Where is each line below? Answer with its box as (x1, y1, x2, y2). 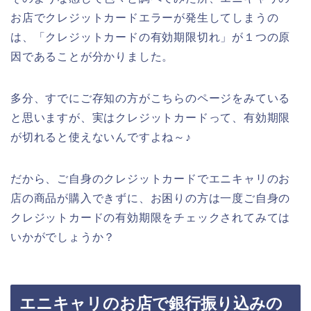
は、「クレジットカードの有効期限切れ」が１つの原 (10, 31, 291, 43)
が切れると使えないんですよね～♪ (10, 131, 192, 143)
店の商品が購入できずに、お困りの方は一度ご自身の (10, 192, 291, 204)
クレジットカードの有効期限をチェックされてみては (10, 211, 291, 224)
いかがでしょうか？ (10, 230, 116, 243)
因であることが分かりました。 (10, 50, 174, 62)
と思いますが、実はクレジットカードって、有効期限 (10, 111, 291, 124)
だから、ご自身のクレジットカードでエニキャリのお (10, 172, 291, 185)
